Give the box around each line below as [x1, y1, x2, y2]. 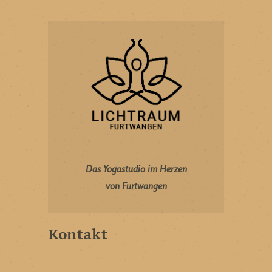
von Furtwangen [105, 180, 167, 192]
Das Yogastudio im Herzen [85, 163, 187, 175]
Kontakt [48, 224, 107, 244]
